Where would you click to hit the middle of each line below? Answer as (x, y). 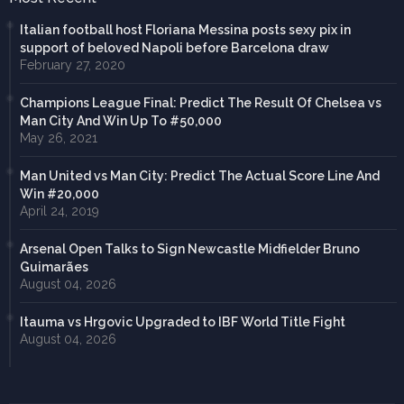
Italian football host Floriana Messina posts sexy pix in (185, 30)
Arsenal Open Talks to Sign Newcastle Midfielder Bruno (190, 249)
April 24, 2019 (60, 211)
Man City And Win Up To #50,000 (121, 121)
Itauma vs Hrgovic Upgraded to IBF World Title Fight (183, 322)
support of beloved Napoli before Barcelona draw (174, 48)
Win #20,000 (60, 194)
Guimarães (54, 267)
